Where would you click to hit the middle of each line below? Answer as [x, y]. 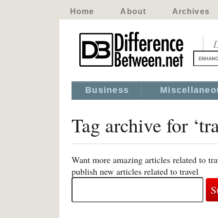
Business [107, 90]
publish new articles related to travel [135, 171]
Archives [191, 11]
